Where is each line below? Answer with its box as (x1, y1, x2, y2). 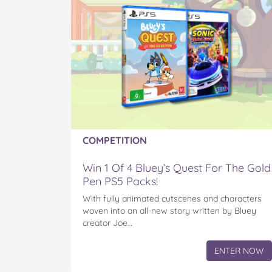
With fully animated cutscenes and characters (83, 192, 262, 204)
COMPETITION (83, 134, 147, 146)
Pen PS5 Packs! (83, 174, 158, 188)
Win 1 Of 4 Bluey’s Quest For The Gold (83, 160, 271, 175)
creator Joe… (83, 217, 132, 228)
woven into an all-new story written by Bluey (83, 205, 256, 216)
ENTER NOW (214, 245, 264, 256)
